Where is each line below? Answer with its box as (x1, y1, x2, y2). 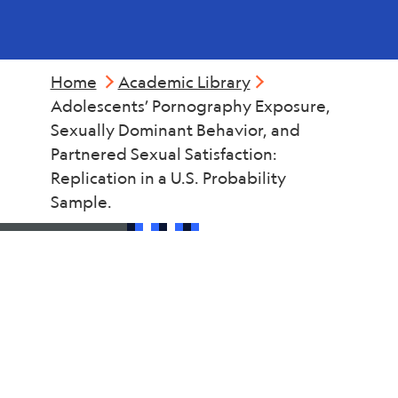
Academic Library (117, 71, 251, 92)
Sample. (50, 191, 112, 212)
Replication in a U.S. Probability (50, 167, 286, 188)
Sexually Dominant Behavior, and (50, 119, 300, 140)
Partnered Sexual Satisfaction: (50, 143, 277, 164)
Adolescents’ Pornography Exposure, (50, 95, 330, 116)
